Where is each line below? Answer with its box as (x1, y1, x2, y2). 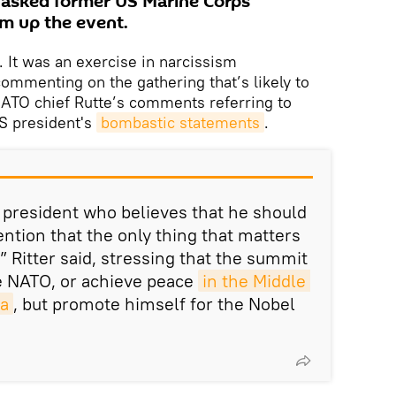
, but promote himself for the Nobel (13, 292, 295, 315)
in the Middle (202, 269, 306, 292)
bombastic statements (101, 111, 260, 133)
